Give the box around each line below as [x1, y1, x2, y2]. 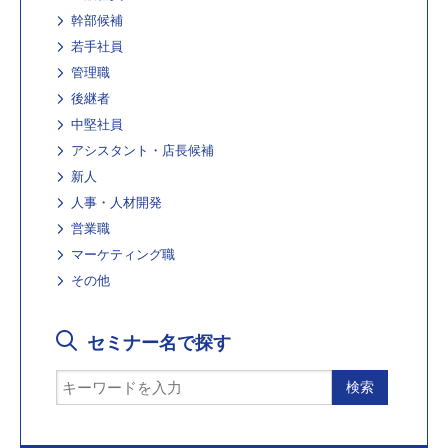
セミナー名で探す [87, 333, 231, 354]
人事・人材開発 [71, 195, 162, 211]
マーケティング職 [71, 247, 175, 263]
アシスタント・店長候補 [71, 143, 214, 159]
